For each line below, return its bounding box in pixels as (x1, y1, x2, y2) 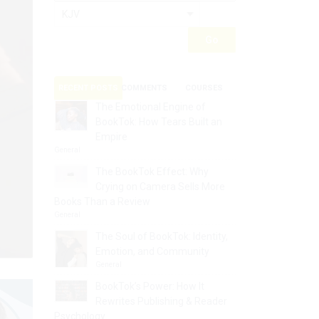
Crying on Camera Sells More (95, 181, 225, 192)
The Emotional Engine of (95, 101, 206, 113)
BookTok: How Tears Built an (95, 116, 222, 127)
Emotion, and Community (95, 246, 209, 257)
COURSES (184, 83, 223, 93)
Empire (95, 131, 127, 142)
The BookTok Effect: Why (95, 166, 209, 177)
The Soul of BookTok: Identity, (95, 231, 228, 242)
